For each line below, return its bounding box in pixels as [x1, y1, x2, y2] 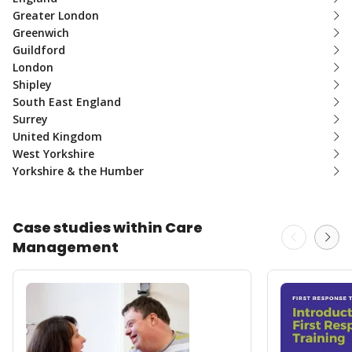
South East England [13, 94, 121, 109]
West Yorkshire [13, 146, 94, 161]
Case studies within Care [13, 218, 203, 237]
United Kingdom [13, 129, 102, 144]
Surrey [13, 112, 48, 126]
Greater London [13, 8, 99, 23]
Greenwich [13, 25, 69, 40]
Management [13, 237, 119, 257]
